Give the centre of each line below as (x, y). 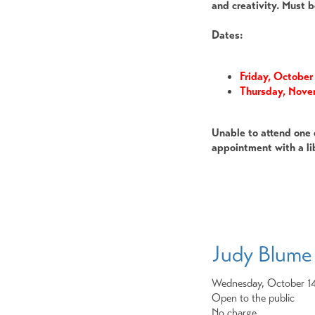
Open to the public (253, 297)
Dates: (227, 35)
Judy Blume (262, 254)
